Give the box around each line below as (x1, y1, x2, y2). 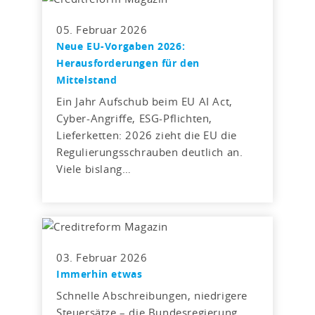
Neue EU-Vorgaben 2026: (56, 39, 186, 53)
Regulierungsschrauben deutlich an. (56, 145, 243, 160)
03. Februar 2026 (56, 250, 148, 265)
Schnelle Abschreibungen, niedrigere (56, 288, 248, 303)
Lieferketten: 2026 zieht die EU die (56, 128, 238, 143)
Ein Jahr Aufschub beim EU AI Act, (56, 94, 233, 109)
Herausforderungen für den (56, 56, 200, 70)
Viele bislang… (56, 162, 131, 176)
